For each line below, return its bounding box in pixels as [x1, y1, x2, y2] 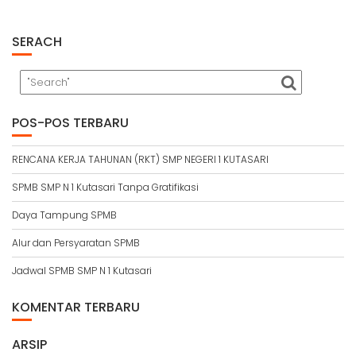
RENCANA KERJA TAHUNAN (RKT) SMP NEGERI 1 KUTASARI [12, 153, 269, 166]
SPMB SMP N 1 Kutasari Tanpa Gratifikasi [12, 180, 199, 194]
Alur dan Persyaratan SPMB [12, 236, 140, 250]
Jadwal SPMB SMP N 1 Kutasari [12, 264, 152, 277]
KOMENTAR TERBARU [12, 298, 140, 316]
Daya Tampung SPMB [12, 208, 117, 222]
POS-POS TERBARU [12, 114, 129, 132]
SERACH [12, 33, 62, 51]
